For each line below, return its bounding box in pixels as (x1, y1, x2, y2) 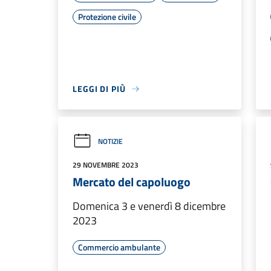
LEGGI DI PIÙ (73, 82, 126, 95)
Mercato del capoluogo (73, 172, 191, 191)
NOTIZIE (98, 135, 123, 147)
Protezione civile (78, 10, 136, 23)
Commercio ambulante (78, 241, 160, 253)
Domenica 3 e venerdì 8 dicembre (73, 198, 226, 214)
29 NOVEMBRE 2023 (73, 159, 139, 171)
